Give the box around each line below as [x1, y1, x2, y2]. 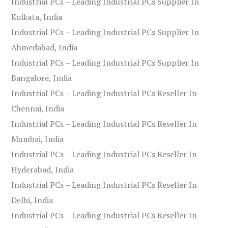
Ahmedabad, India [11, 41, 78, 53]
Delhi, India [11, 194, 53, 206]
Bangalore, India [11, 72, 72, 83]
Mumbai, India [11, 133, 64, 145]
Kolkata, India [11, 11, 63, 22]
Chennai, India [11, 102, 65, 114]
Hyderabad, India [11, 163, 74, 175]
